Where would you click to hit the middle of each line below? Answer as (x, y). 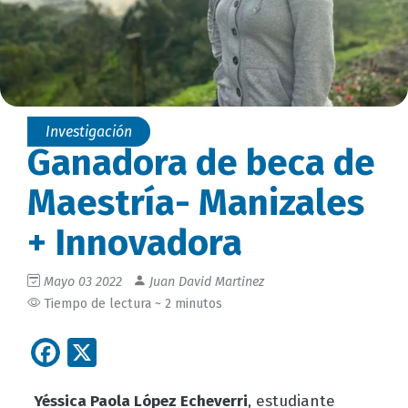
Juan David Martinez (205, 281)
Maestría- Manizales (196, 203)
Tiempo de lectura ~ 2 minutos (131, 303)
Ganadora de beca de (201, 163)
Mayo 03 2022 (83, 281)
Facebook (122, 350)
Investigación (89, 131)
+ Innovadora (135, 243)
